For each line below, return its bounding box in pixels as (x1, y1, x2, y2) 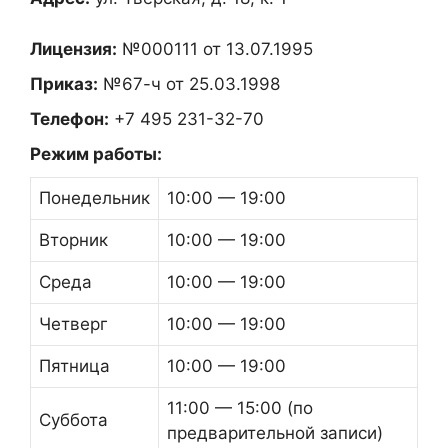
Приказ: (30, 73, 98, 94)
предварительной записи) (167, 422, 383, 443)
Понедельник (39, 187, 150, 208)
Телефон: (30, 108, 109, 129)
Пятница (39, 355, 110, 376)
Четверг (39, 313, 108, 334)
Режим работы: (30, 143, 162, 164)
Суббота (39, 409, 108, 430)
